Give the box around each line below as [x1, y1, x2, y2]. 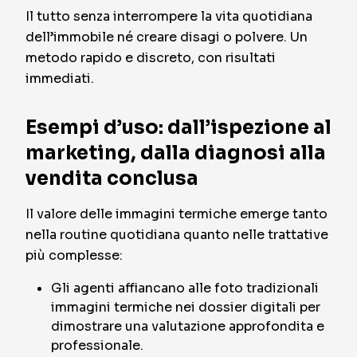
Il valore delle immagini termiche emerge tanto [25, 206, 328, 222]
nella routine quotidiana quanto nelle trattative [25, 226, 328, 243]
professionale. [51, 337, 143, 354]
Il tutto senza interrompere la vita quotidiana [25, 8, 312, 25]
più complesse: [25, 247, 123, 264]
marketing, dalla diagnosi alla [25, 141, 326, 165]
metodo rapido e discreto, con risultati [25, 49, 276, 66]
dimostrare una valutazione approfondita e [51, 318, 324, 335]
